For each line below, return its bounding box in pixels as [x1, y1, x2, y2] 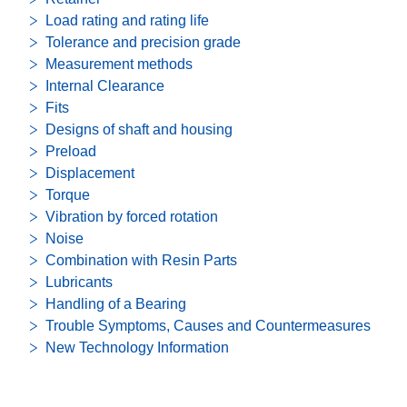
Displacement [45, 165, 134, 181]
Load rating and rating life [45, 13, 209, 28]
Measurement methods [45, 56, 193, 72]
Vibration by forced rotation [45, 209, 218, 224]
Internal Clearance [45, 78, 164, 94]
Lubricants [45, 274, 113, 290]
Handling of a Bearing [45, 296, 186, 312]
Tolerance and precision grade [45, 35, 241, 50]
